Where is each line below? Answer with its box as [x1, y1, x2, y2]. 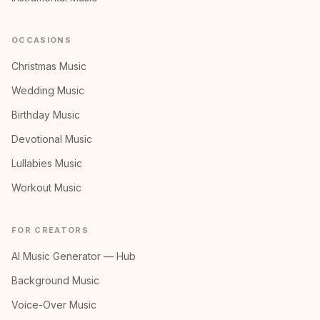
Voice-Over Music [11, 299, 96, 311]
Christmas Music [11, 60, 86, 72]
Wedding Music [11, 84, 84, 96]
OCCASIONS [11, 35, 71, 45]
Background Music [11, 274, 99, 286]
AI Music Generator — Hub [11, 250, 136, 262]
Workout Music [11, 181, 81, 194]
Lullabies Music [11, 157, 82, 169]
